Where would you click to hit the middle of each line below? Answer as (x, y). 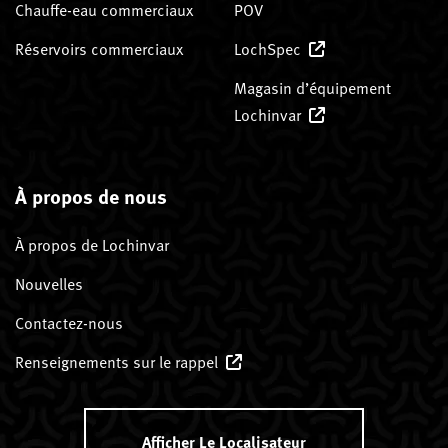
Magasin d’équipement (312, 87)
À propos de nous (91, 195)
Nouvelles (49, 283)
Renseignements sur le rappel (116, 361)
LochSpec (267, 48)
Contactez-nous (69, 322)
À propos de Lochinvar (92, 244)
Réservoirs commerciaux (99, 48)
